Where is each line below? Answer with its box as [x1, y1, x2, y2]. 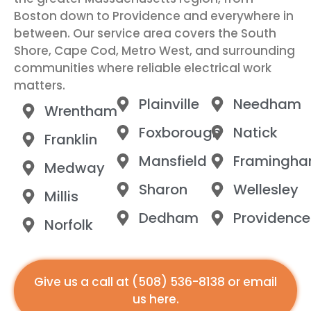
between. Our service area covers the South [14, 24, 276, 42]
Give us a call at [34, 274, 132, 291]
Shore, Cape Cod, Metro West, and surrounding [14, 42, 295, 59]
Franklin [44, 130, 97, 150]
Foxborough [138, 123, 221, 143]
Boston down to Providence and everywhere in [14, 7, 294, 24]
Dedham [138, 208, 199, 228]
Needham [233, 94, 301, 115]
